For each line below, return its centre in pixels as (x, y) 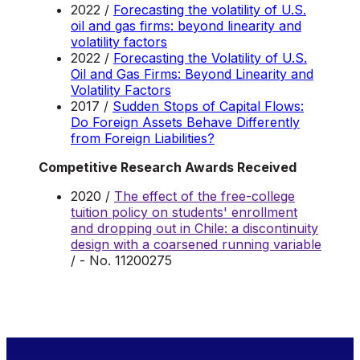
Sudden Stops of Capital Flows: (208, 106)
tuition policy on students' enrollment (184, 213)
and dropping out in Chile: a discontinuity (194, 229)
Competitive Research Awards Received (168, 168)
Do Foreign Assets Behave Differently (185, 123)
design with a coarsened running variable (196, 245)
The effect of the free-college (205, 196)
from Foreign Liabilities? (143, 139)
